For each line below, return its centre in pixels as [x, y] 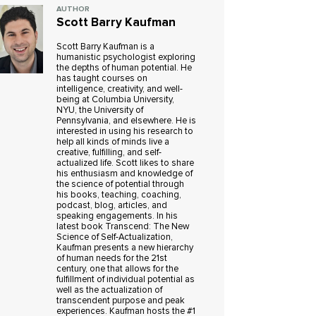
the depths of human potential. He [124, 68]
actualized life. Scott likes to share [126, 163]
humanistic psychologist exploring [126, 57]
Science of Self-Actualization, [115, 237]
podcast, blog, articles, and [112, 206]
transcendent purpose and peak [121, 301]
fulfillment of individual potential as [126, 280]
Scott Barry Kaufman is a [106, 47]
